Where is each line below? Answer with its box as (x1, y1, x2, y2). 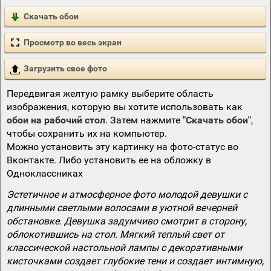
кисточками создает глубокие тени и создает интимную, (6, 255, 264, 267)
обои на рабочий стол (6, 114, 105, 126)
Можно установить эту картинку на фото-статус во (6, 140, 238, 152)
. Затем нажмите (105, 114, 183, 126)
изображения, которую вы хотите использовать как (6, 100, 243, 113)
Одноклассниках (6, 167, 83, 179)
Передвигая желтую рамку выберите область (6, 87, 214, 99)
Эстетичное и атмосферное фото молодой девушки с (6, 188, 247, 200)
